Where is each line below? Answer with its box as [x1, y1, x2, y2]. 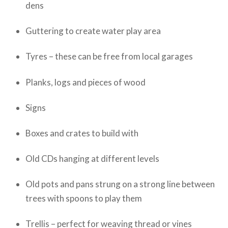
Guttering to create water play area [25, 25, 161, 37]
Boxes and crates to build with [25, 127, 138, 138]
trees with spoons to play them [25, 192, 142, 204]
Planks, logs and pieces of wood [25, 76, 146, 88]
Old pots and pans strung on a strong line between [25, 178, 215, 189]
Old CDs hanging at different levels [25, 153, 159, 164]
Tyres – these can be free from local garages [25, 51, 193, 62]
